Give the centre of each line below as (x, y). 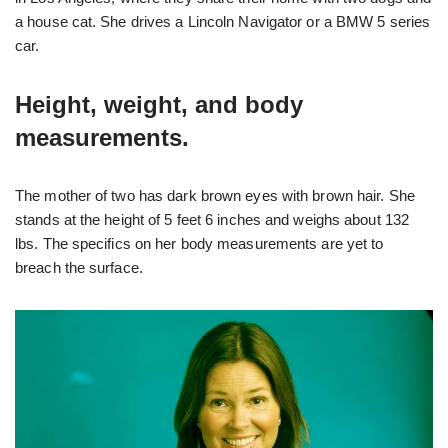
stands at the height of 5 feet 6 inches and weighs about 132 (212, 219)
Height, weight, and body (159, 104)
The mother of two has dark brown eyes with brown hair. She (215, 195)
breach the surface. (79, 267)
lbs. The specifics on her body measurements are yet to (199, 243)
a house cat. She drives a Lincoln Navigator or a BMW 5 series (223, 21)
